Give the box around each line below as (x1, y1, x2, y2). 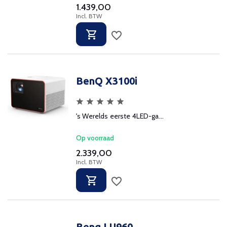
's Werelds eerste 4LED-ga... (76, 111, 164, 121)
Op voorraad (76, 133, 114, 142)
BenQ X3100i (76, 75, 137, 87)
